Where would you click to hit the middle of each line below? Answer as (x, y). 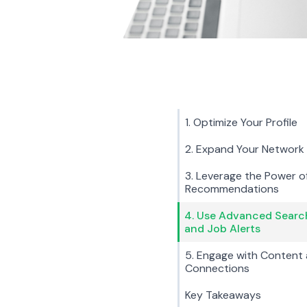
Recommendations (232, 188)
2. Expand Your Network (245, 149)
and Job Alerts (222, 228)
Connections (217, 268)
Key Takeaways (223, 295)
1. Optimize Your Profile (241, 122)
